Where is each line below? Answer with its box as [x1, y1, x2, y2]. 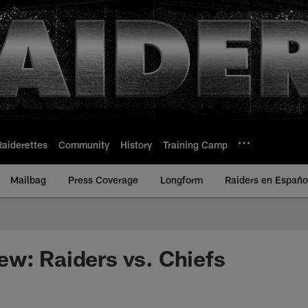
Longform [160, 174, 203, 186]
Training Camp [163, 138, 228, 151]
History [120, 138, 152, 151]
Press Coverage [68, 174, 138, 186]
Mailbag [10, 174, 46, 186]
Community [58, 138, 109, 151]
